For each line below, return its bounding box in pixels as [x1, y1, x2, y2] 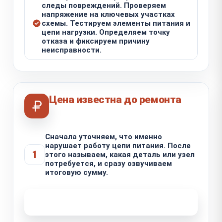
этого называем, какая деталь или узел [45, 150, 195, 159]
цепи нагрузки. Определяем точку [42, 27, 170, 37]
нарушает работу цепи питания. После [45, 141, 191, 150]
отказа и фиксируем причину [42, 36, 150, 46]
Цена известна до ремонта [49, 93, 181, 106]
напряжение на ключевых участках [42, 9, 175, 19]
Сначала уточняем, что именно [45, 132, 162, 141]
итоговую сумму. [45, 167, 108, 177]
